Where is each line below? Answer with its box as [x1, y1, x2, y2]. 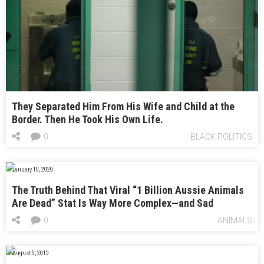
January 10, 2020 [11, 166, 52, 173]
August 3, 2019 [11, 249, 48, 256]
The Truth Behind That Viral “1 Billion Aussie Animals [12, 184, 244, 197]
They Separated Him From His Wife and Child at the [12, 100, 235, 113]
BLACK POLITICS [190, 132, 252, 142]
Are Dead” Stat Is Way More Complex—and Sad [12, 197, 213, 210]
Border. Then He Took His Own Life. [12, 113, 163, 126]
